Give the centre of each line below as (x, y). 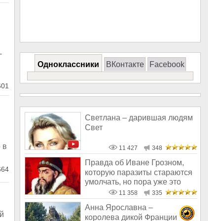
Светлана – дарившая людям (139, 118)
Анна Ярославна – (119, 208)
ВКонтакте (125, 64)
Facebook (167, 64)
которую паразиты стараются (139, 172)
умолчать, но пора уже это (133, 182)
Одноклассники (68, 64)
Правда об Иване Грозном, (134, 163)
